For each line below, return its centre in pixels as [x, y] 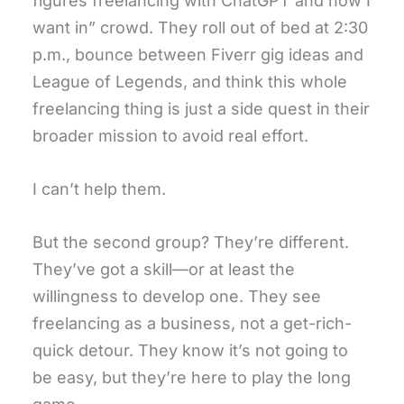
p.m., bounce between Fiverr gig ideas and [198, 55]
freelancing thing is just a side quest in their [201, 109]
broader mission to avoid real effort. [170, 136]
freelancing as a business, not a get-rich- [192, 323]
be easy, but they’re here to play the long [192, 377]
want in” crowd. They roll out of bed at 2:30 [200, 28]
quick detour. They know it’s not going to [190, 350]
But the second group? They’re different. [191, 242]
